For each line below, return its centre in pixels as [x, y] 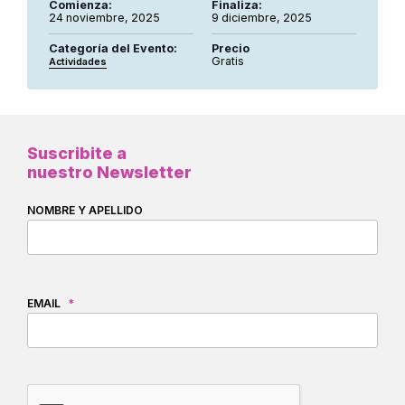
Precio [231, 48]
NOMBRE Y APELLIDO [85, 210]
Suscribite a [77, 153]
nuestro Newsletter [109, 172]
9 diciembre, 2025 [262, 18]
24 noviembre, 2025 [104, 18]
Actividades [78, 62]
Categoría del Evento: [113, 48]
